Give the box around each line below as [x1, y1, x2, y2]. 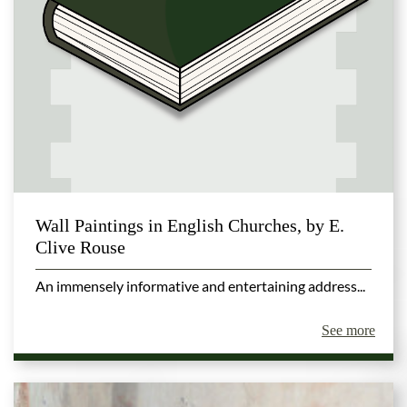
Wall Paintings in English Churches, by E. [35, 214, 344, 235]
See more [322, 323, 375, 339]
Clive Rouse [35, 236, 125, 257]
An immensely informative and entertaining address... [35, 276, 365, 294]
